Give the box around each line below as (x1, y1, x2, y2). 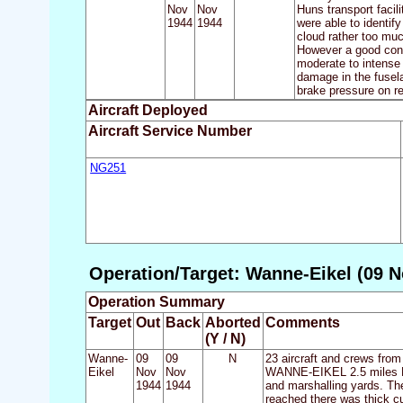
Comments (264, 315, 340, 331)
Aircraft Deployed (87, 103, 208, 119)
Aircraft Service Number (87, 123, 252, 139)
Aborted (204, 315, 261, 331)
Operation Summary (87, 294, 225, 310)
